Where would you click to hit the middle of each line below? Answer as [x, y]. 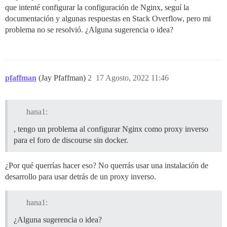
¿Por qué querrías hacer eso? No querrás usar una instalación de [107, 165]
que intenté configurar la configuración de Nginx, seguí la [97, 7]
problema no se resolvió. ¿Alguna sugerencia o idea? [89, 30]
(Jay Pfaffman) [63, 78]
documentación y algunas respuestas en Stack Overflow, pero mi [108, 18]
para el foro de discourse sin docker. [71, 140]
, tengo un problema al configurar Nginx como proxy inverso [111, 129]
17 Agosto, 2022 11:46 [132, 78]
